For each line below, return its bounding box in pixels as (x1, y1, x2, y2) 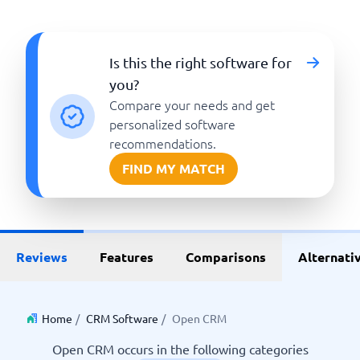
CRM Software (86, 311, 158, 325)
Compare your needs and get (109, 96, 276, 113)
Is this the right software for (109, 54, 292, 71)
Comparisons (186, 248, 266, 265)
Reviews (16, 248, 67, 265)
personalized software (109, 115, 236, 133)
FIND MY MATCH (122, 160, 226, 177)
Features (100, 248, 153, 265)
